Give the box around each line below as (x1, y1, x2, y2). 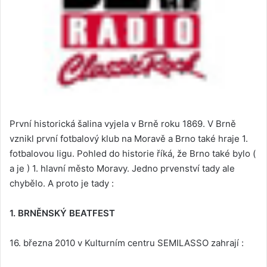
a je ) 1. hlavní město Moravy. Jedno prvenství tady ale (10, 163, 235, 175)
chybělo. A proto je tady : (10, 178, 114, 190)
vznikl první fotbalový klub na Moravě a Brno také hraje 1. (10, 133, 248, 145)
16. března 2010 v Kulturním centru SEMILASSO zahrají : (10, 237, 244, 249)
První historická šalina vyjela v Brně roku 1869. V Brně (10, 118, 236, 130)
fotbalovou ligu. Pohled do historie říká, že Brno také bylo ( (10, 148, 256, 160)
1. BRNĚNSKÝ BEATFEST (10, 207, 115, 219)
